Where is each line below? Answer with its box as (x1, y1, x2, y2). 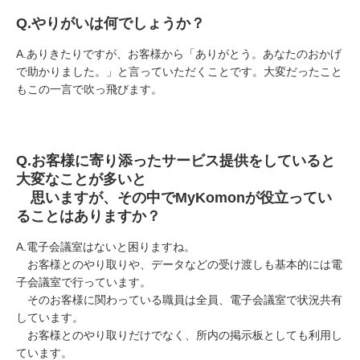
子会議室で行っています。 (16, 275, 151, 288)
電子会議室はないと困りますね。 (27, 239, 195, 253)
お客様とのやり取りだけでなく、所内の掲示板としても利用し (16, 328, 342, 342)
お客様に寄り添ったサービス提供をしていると (31, 152, 335, 169)
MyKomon (175, 189, 245, 206)
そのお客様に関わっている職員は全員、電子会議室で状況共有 (16, 292, 342, 306)
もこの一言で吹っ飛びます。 (16, 82, 162, 96)
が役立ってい (245, 189, 332, 206)
